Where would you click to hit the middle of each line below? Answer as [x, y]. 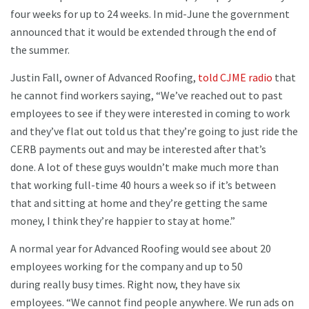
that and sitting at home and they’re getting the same [139, 202]
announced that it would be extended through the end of [143, 31]
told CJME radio [235, 77]
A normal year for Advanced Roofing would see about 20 [141, 248]
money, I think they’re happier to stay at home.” [125, 220]
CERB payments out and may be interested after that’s [138, 149]
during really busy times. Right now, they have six [125, 284]
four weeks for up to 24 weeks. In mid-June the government [150, 13]
